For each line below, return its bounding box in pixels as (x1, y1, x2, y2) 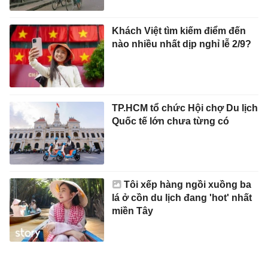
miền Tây (111, 206, 153, 217)
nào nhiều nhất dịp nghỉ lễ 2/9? (111, 39, 251, 50)
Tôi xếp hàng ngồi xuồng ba (123, 179, 251, 190)
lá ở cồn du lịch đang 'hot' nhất (111, 193, 252, 203)
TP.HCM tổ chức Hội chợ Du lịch (111, 102, 258, 113)
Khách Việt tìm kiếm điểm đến (111, 26, 246, 36)
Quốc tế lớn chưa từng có (111, 115, 229, 126)
